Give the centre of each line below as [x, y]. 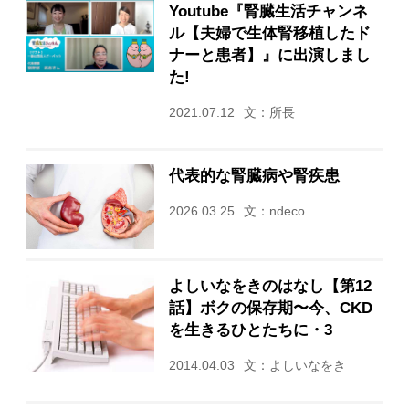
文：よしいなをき [294, 366]
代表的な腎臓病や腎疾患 [254, 175]
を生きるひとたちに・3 [250, 330]
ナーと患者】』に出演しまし [269, 54]
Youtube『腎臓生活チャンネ [268, 10]
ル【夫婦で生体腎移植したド [269, 32]
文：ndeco [274, 211]
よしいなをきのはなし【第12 [270, 286]
